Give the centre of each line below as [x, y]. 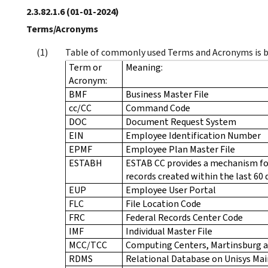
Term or [85, 67]
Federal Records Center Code [184, 217]
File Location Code [163, 203]
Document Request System [181, 121]
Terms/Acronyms [62, 29]
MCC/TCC [88, 245]
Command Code [158, 108]
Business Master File [167, 94]
